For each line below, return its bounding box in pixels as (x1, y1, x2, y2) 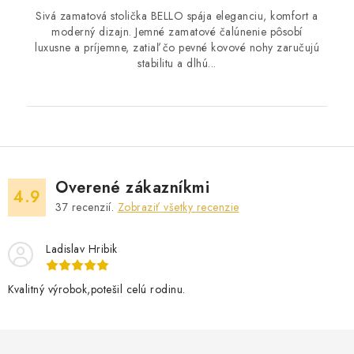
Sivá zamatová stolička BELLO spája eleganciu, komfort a (36, 8, 318, 24)
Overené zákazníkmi (55, 176, 209, 200)
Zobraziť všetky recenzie (117, 199, 239, 216)
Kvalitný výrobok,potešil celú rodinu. (8, 281, 186, 298)
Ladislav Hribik (46, 241, 118, 258)
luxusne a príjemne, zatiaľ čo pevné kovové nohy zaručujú (35, 40, 319, 56)
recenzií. (68, 199, 118, 216)
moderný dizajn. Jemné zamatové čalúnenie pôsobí (51, 24, 303, 40)
